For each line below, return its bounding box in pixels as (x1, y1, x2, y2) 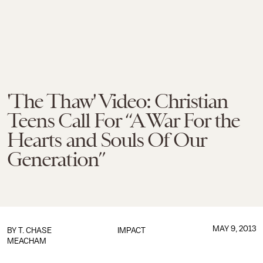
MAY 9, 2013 (212, 224, 256, 233)
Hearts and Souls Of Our (7, 128, 206, 151)
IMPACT (117, 226, 146, 235)
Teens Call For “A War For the (7, 109, 240, 132)
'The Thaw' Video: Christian (7, 89, 228, 113)
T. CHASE (18, 226, 52, 235)
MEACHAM (7, 237, 46, 245)
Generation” (7, 147, 104, 171)
